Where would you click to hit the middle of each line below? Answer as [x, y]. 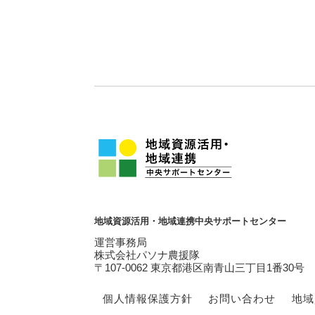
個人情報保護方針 [147, 298]
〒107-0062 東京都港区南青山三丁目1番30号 [200, 267]
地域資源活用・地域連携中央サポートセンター [191, 221]
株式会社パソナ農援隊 [147, 255]
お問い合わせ [242, 298]
